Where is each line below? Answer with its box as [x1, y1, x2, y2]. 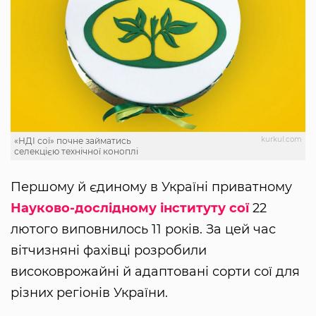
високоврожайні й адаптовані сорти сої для [11, 263, 300, 279]
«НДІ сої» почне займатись [14, 135, 131, 146]
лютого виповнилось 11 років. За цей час [11, 221, 276, 237]
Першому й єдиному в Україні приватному [11, 178, 292, 195]
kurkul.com [261, 134, 302, 144]
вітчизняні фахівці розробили [11, 242, 207, 258]
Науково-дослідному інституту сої [11, 200, 249, 216]
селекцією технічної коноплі [14, 145, 138, 157]
